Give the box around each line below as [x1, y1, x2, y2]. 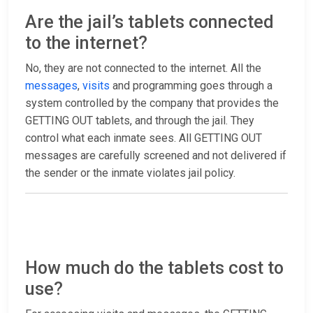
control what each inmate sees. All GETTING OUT [25, 131, 262, 145]
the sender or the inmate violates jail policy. [25, 166, 235, 180]
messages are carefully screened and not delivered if [25, 149, 286, 163]
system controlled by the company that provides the [25, 96, 279, 110]
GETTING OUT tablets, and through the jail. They [25, 114, 254, 128]
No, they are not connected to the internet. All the [25, 61, 261, 75]
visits [82, 79, 110, 93]
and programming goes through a [110, 79, 272, 93]
